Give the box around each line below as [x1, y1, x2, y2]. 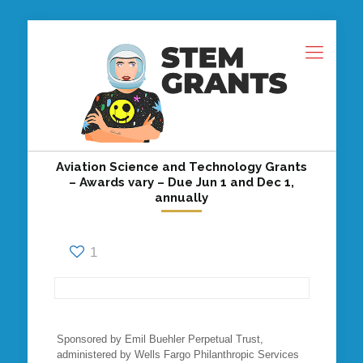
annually [155, 190, 208, 205]
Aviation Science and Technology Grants [56, 159, 307, 174]
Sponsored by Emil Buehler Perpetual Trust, [56, 332, 263, 345]
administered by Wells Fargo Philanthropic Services [56, 348, 299, 361]
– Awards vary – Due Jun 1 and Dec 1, [69, 174, 294, 190]
